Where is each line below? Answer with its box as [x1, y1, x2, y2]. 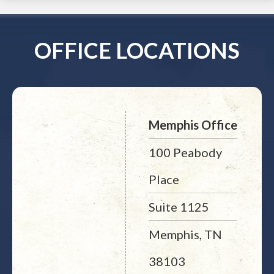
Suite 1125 [148, 199, 209, 214]
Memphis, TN [148, 227, 222, 242]
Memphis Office [148, 117, 237, 132]
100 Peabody [148, 145, 222, 160]
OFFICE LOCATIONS [34, 37, 240, 64]
